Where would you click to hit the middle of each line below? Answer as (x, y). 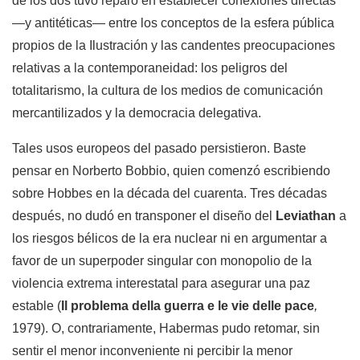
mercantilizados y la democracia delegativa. (137, 113)
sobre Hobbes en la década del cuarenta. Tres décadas (170, 194)
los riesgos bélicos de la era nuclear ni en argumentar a (170, 239)
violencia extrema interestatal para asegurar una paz (161, 284)
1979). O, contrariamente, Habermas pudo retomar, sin (166, 329)
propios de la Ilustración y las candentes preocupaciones (174, 46)
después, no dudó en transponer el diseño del (144, 216)
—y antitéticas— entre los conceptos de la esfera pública (173, 23)
